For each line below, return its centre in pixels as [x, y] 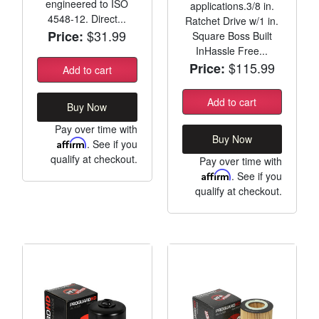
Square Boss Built [232, 35]
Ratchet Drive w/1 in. [232, 20]
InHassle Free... [232, 50]
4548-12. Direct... [87, 18]
